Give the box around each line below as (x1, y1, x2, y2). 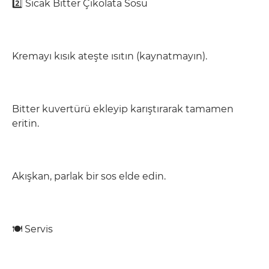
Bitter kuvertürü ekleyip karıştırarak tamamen (12, 103, 234, 115)
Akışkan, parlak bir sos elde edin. (12, 171, 166, 182)
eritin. (12, 118, 39, 129)
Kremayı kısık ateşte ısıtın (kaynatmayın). (12, 50, 207, 62)
